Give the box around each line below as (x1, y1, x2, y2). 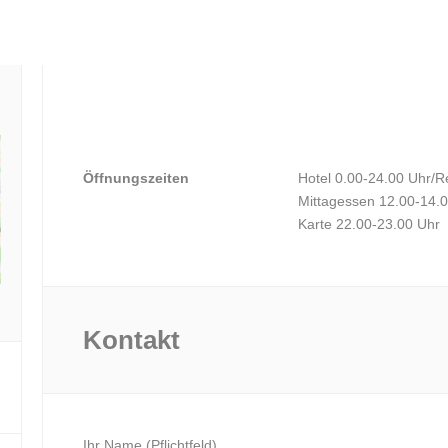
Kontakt (83, 324, 181, 355)
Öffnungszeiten (83, 169, 190, 186)
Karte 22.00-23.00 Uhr (298, 215, 441, 232)
